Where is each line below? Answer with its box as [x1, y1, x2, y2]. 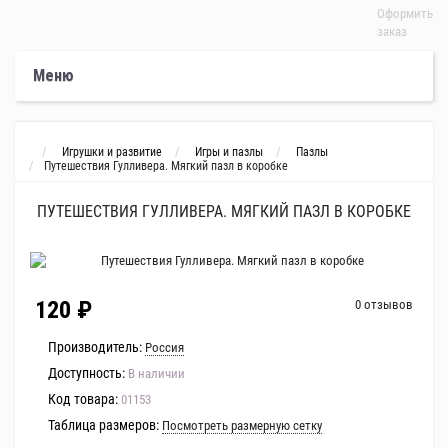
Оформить [377, 6, 433, 21]
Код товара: [48, 391, 118, 407]
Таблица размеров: [48, 417, 159, 433]
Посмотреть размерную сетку [162, 418, 322, 433]
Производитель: [48, 339, 142, 355]
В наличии [128, 366, 185, 381]
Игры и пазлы [195, 145, 263, 159]
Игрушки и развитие [62, 145, 162, 159]
